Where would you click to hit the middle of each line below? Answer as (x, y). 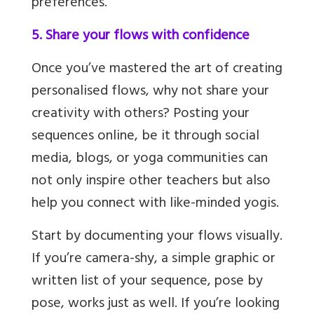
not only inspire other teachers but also (151, 182)
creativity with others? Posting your (141, 115)
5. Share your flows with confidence (141, 37)
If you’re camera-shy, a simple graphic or (153, 260)
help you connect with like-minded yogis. (155, 205)
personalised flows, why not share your (150, 93)
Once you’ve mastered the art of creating (157, 70)
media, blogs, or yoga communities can (150, 160)
